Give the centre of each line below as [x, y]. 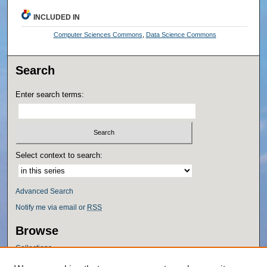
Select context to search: [59, 156]
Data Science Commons [181, 34]
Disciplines [34, 261]
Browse [37, 231]
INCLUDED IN [57, 17]
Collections [34, 248]
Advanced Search [45, 192]
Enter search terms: [50, 94]
